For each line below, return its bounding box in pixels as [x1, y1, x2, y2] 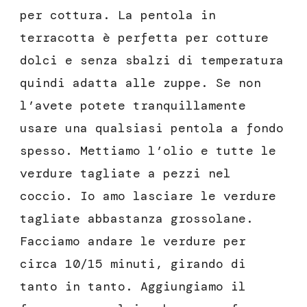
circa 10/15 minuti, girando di [20, 256, 246, 273]
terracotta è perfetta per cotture [20, 29, 269, 47]
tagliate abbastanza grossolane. [20, 210, 254, 228]
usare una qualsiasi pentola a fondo [20, 120, 284, 137]
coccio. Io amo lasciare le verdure [20, 188, 276, 205]
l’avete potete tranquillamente [20, 97, 246, 114]
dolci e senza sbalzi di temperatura [20, 52, 284, 69]
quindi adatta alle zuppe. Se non [20, 75, 261, 92]
